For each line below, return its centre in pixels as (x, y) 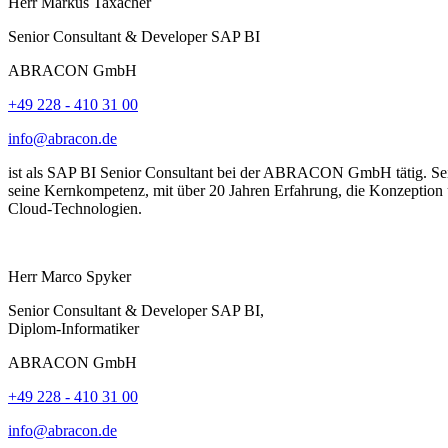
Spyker (108, 276)
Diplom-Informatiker (73, 328)
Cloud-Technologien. (75, 208)
